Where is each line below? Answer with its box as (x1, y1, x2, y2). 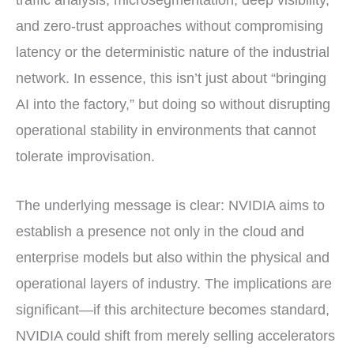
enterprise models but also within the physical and (16, 249, 330, 265)
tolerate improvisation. (16, 148, 155, 164)
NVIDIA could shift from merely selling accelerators (16, 327, 335, 344)
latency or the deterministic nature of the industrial (16, 43, 330, 60)
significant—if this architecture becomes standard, (16, 301, 330, 318)
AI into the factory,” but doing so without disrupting (16, 96, 330, 112)
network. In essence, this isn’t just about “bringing (16, 70, 326, 86)
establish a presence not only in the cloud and (16, 223, 304, 239)
